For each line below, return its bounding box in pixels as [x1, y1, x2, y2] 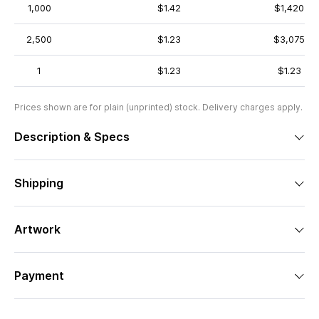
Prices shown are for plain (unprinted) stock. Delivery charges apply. [14, 102, 303, 113]
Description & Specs [14, 130, 130, 144]
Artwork [14, 222, 61, 236]
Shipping [14, 176, 63, 190]
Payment [14, 268, 64, 283]
